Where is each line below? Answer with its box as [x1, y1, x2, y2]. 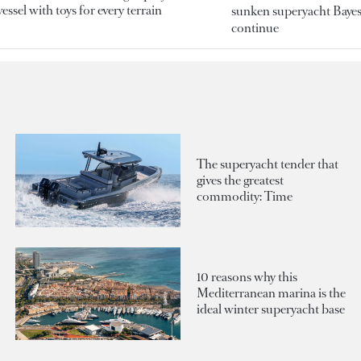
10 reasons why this [197, 268, 297, 286]
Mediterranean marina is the [197, 284, 346, 302]
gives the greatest [197, 172, 284, 189]
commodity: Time [197, 188, 293, 205]
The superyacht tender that [197, 156, 338, 173]
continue [230, 19, 279, 37]
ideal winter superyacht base [197, 301, 345, 318]
